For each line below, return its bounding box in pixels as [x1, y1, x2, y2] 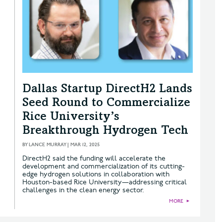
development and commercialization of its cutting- [22, 162, 185, 170]
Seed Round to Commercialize [22, 97, 190, 110]
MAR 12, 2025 [70, 141, 100, 148]
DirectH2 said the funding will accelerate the [22, 154, 166, 163]
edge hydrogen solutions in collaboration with [22, 169, 169, 178]
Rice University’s [22, 111, 119, 123]
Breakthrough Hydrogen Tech [22, 125, 188, 137]
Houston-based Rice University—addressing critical [22, 177, 187, 186]
